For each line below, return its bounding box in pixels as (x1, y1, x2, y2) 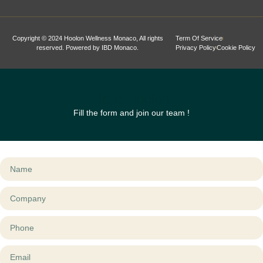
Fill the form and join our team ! (73, 108, 190, 118)
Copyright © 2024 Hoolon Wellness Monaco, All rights (12, 35, 163, 42)
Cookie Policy (216, 44, 255, 52)
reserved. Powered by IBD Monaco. (36, 44, 139, 52)
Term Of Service (175, 35, 222, 42)
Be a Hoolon (93, 91, 170, 107)
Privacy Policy (175, 44, 216, 52)
